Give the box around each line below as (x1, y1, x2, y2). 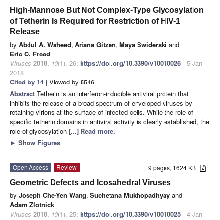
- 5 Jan (181, 58, 202, 68)
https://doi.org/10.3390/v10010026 (80, 58, 181, 68)
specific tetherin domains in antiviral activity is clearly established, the (10, 116, 209, 126)
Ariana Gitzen (75, 39, 116, 49)
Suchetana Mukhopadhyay (90, 190, 170, 200)
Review (56, 163, 77, 171)
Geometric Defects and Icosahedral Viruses (10, 178, 171, 187)
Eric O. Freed (10, 49, 50, 58)
